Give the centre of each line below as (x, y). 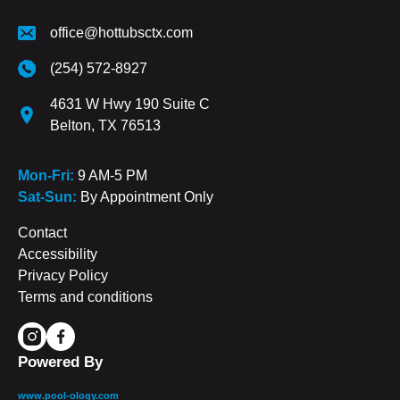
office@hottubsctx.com (121, 32)
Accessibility (58, 254)
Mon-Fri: (48, 175)
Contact (42, 232)
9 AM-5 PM (112, 175)
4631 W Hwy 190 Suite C (130, 104)
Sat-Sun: (49, 196)
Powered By (60, 362)
